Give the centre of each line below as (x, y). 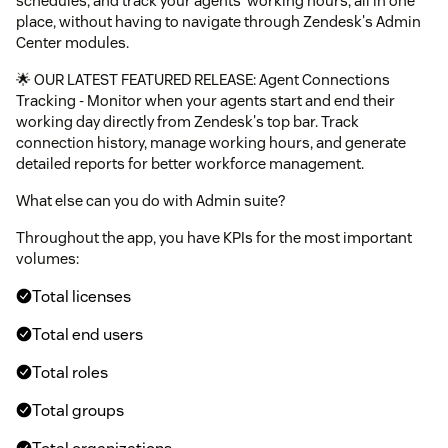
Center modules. (72, 42)
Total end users (87, 334)
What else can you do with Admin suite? (150, 200)
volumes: (47, 258)
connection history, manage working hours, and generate (211, 142)
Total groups (78, 410)
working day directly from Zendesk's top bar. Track (187, 121)
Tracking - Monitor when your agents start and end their (205, 100)
